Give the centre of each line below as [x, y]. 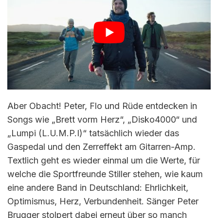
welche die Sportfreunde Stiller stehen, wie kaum [105, 174]
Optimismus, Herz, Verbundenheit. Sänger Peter [103, 201]
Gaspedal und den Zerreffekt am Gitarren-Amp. [101, 147]
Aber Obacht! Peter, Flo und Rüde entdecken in [102, 106]
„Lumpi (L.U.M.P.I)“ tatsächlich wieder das [93, 133]
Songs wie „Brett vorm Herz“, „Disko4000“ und [102, 120]
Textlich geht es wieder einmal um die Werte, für [104, 161]
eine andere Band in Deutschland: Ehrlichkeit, [98, 188]
